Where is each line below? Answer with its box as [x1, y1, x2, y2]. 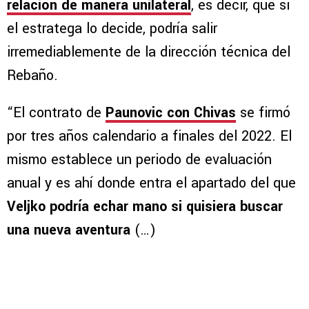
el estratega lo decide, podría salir [7, 19, 217, 39]
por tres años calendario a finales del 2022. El [7, 126, 292, 147]
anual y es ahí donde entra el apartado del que [7, 173, 296, 194]
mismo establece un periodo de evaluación [7, 150, 272, 170]
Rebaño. [7, 66, 62, 86]
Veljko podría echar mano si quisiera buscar [7, 197, 283, 217]
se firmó [236, 103, 290, 123]
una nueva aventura [7, 220, 130, 241]
